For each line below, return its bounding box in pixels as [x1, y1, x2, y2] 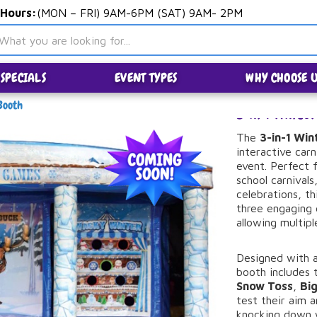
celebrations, [236, 188, 306, 200]
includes [270, 265, 314, 278]
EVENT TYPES [115, 69, 178, 86]
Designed [236, 251, 287, 264]
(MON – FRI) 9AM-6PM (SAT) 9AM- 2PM [36, 6, 243, 19]
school [236, 173, 272, 186]
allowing [236, 216, 281, 229]
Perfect [270, 159, 313, 172]
